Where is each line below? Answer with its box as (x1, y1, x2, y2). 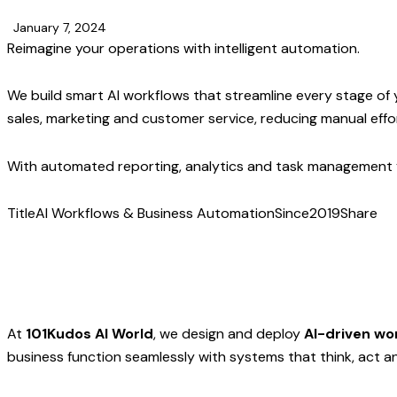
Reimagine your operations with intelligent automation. (7, 39, 360, 58)
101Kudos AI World (26, 324, 153, 343)
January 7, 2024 (13, 19, 106, 36)
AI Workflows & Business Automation (35, 203, 275, 222)
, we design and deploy (153, 324, 304, 343)
